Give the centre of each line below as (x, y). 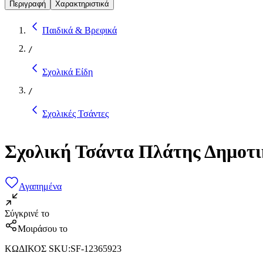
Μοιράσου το (43, 228)
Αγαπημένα (40, 186)
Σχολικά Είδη (68, 72)
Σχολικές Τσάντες (75, 113)
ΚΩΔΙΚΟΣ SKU (36, 248)
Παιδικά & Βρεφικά (80, 30)
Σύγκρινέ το (27, 213)
